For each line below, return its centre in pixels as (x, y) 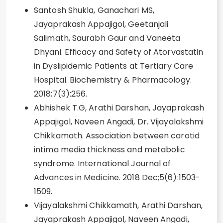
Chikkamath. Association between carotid (117, 136)
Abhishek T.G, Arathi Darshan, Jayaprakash (119, 108)
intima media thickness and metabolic (110, 150)
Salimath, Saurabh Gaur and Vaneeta (107, 38)
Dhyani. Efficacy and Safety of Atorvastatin (119, 52)
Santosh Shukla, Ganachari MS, (94, 10)
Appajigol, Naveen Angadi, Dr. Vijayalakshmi (119, 122)
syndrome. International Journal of (103, 164)
